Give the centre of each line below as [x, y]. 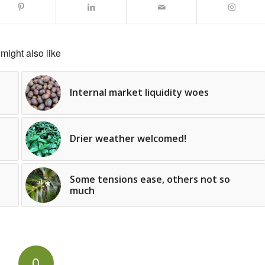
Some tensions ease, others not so [150, 180]
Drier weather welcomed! [128, 139]
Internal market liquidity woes [139, 93]
